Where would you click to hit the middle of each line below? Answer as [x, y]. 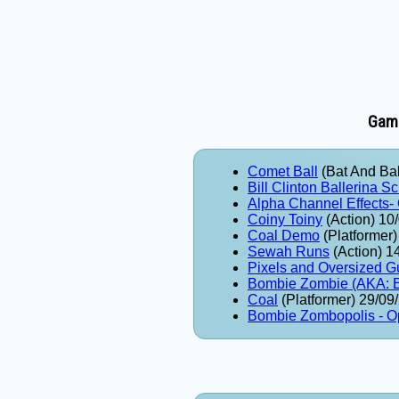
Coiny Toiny [285, 220]
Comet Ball [283, 172]
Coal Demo [284, 236]
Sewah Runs [289, 252]
